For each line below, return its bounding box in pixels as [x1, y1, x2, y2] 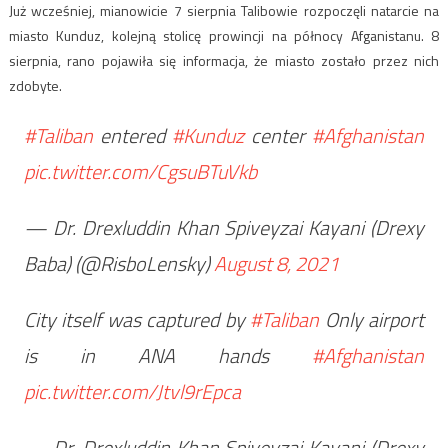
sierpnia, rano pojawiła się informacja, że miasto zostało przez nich [8, 49, 440, 71]
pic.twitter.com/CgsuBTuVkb [23, 155, 257, 187]
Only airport [319, 303, 425, 335]
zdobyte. [8, 74, 62, 96]
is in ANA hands [23, 339, 313, 371]
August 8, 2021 [213, 247, 339, 279]
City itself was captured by [23, 303, 251, 335]
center [244, 119, 313, 151]
